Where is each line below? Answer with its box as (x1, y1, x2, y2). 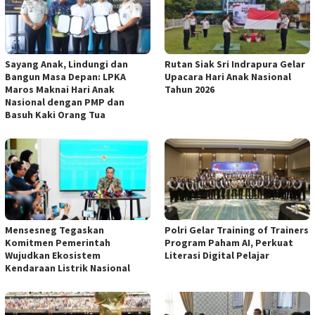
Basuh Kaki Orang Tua (5, 108, 105, 121)
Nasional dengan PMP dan (5, 95, 124, 108)
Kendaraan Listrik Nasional (5, 261, 130, 274)
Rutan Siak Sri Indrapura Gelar (165, 57, 305, 70)
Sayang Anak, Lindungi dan (5, 57, 128, 70)
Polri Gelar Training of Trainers (165, 223, 309, 236)
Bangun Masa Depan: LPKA (5, 70, 126, 83)
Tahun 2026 (165, 82, 214, 96)
